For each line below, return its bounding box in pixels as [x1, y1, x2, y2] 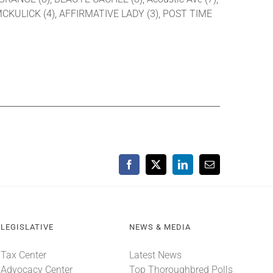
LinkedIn [182, 163, 218, 174]
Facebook [128, 163, 166, 174]
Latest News [129, 249, 182, 261]
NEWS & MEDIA [129, 222, 191, 232]
